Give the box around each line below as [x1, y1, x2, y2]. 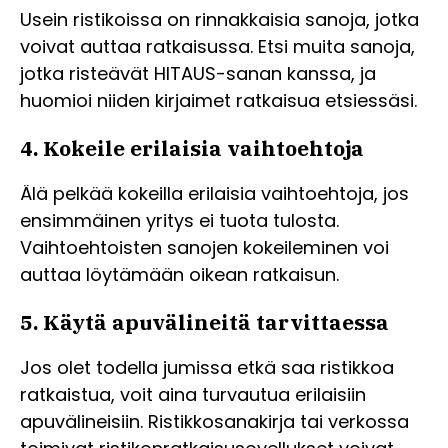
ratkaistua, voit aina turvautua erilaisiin [20, 382, 366, 408]
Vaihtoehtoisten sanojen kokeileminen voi [20, 235, 389, 261]
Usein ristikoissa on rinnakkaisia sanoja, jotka [20, 7, 419, 33]
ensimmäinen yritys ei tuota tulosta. [20, 208, 339, 234]
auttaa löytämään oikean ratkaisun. [20, 262, 339, 288]
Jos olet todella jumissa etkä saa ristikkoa [20, 355, 394, 381]
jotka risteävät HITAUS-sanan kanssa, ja [20, 61, 376, 87]
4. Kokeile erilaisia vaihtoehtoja [20, 134, 364, 163]
